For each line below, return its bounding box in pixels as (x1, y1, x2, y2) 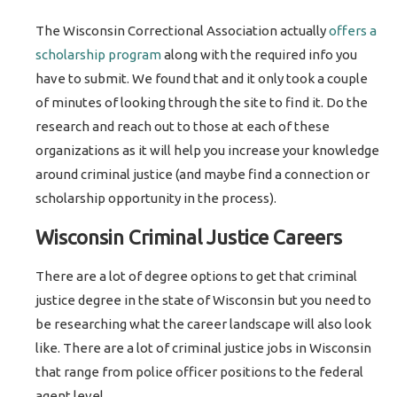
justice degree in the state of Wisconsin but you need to (35, 292, 372, 307)
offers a (329, 22, 378, 38)
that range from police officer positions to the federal (35, 363, 364, 379)
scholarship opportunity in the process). (35, 190, 277, 206)
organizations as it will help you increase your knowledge (35, 142, 380, 158)
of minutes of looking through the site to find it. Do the (35, 94, 369, 110)
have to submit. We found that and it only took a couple (35, 70, 369, 86)
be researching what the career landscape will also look (35, 315, 372, 331)
